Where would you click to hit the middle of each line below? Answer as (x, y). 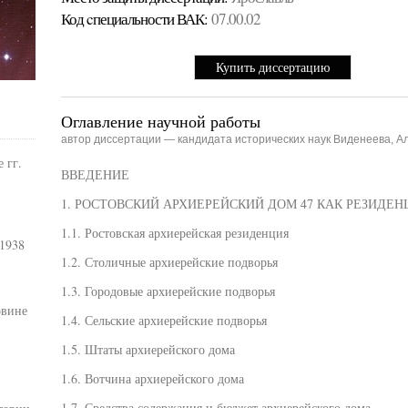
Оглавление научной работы (160, 121)
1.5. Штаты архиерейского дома (148, 349)
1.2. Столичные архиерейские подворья (169, 262)
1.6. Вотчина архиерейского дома (152, 378)
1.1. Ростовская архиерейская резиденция (174, 233)
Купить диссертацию (273, 67)
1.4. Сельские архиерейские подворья (163, 320)
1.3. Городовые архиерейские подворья (168, 291)
